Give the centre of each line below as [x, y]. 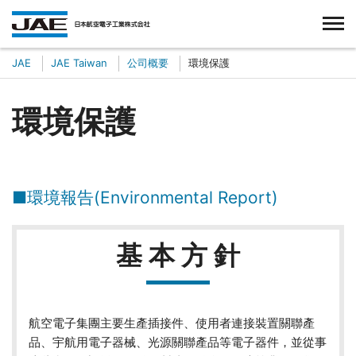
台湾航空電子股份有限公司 [217, 20]
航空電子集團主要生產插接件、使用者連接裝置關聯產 [172, 323]
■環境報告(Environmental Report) [145, 197]
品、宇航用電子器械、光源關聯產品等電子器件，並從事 [178, 342]
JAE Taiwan [79, 63]
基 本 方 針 [178, 255]
